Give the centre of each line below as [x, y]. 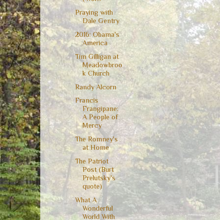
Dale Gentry [101, 21]
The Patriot [92, 161]
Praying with [94, 13]
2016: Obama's [97, 34]
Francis [86, 100]
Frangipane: [100, 109]
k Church [96, 73]
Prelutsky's [99, 178]
